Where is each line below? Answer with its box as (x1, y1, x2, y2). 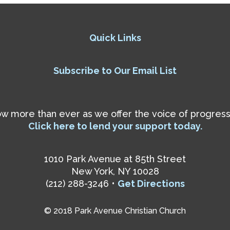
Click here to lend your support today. (28, 121, 202, 132)
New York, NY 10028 (71, 166, 159, 177)
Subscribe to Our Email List (53, 65, 177, 76)
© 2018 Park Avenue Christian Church (44, 206, 186, 216)
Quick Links (89, 32, 141, 44)
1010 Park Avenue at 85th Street (44, 154, 186, 165)
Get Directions (117, 178, 185, 189)
